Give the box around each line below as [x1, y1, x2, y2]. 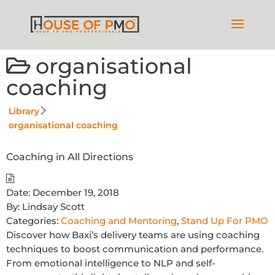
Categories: [6, 215, 58, 227]
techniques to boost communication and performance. [6, 243, 263, 255]
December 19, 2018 [33, 187, 119, 198]
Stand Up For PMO [181, 215, 268, 227]
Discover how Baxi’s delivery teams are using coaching [6, 229, 260, 241]
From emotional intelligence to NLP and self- [6, 257, 215, 269]
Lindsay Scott [20, 201, 85, 212]
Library [9, 106, 39, 117]
